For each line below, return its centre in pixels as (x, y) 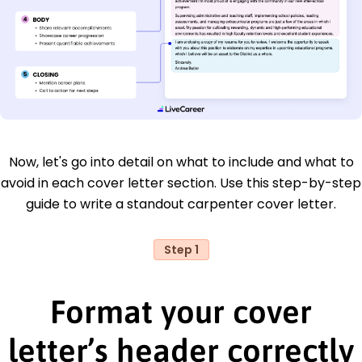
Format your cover (181, 311)
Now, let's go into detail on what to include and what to (181, 162)
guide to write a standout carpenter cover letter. (181, 204)
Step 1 (181, 249)
